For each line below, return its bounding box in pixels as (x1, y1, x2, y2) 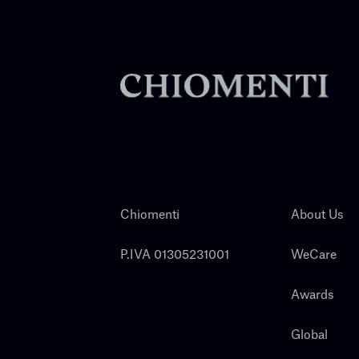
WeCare (290, 249, 337, 262)
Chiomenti (120, 209, 179, 222)
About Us (290, 209, 344, 222)
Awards (290, 289, 334, 302)
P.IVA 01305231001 (120, 249, 229, 262)
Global (290, 329, 328, 342)
